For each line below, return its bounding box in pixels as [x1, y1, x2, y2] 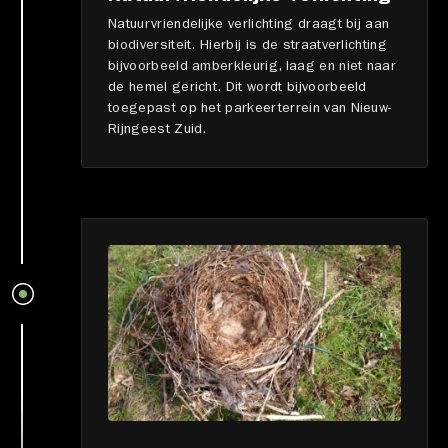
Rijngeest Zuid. [108, 122, 207, 137]
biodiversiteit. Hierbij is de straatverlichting [108, 38, 388, 53]
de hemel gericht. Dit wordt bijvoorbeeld [108, 80, 367, 95]
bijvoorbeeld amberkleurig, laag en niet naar [108, 59, 397, 74]
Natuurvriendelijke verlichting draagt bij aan [108, 17, 390, 32]
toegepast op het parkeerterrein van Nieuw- [108, 101, 392, 116]
